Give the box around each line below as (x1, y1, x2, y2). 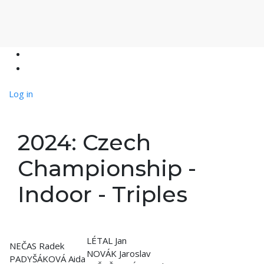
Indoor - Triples (18, 180, 187, 207)
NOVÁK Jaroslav (87, 247, 151, 259)
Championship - (18, 154, 196, 181)
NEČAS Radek (9, 239, 64, 252)
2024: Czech (18, 128, 151, 156)
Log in (9, 87, 33, 100)
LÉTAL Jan (87, 234, 127, 246)
